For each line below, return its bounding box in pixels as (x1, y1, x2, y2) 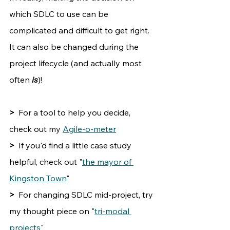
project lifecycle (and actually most (9, 58, 144, 69)
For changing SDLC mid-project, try (14, 189, 155, 200)
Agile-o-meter (63, 124, 116, 135)
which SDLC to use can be (9, 9, 110, 20)
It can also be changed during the (9, 42, 141, 52)
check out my (9, 124, 63, 135)
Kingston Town (9, 173, 66, 184)
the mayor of (82, 157, 133, 167)
